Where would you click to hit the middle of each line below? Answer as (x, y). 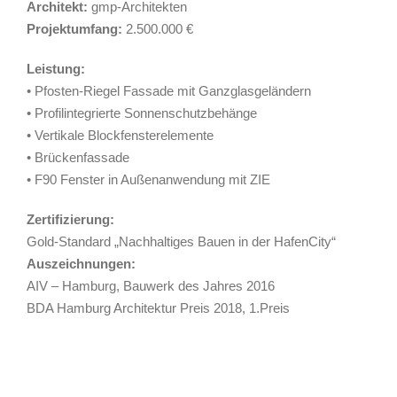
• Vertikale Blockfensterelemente (120, 136)
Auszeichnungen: (81, 264)
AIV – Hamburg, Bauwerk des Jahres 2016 (151, 286)
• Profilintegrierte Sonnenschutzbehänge (142, 113)
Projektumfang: (74, 29)
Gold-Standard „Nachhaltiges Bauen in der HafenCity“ (181, 242)
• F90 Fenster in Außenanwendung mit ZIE (148, 180)
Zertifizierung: (70, 220)
